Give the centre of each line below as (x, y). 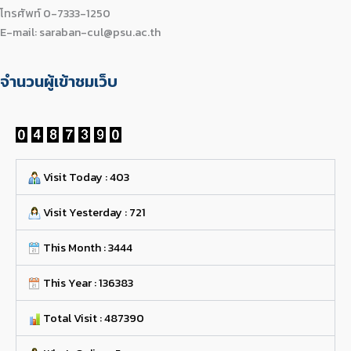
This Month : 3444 (86, 247)
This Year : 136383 (87, 282)
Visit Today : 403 (85, 177)
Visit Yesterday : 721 (93, 212)
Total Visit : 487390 (92, 318)
